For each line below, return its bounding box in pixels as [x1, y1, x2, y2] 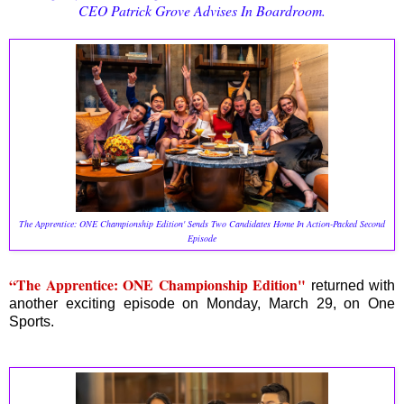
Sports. [9, 313, 54, 329]
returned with [306, 277, 395, 293]
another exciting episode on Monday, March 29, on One [9, 295, 395, 311]
